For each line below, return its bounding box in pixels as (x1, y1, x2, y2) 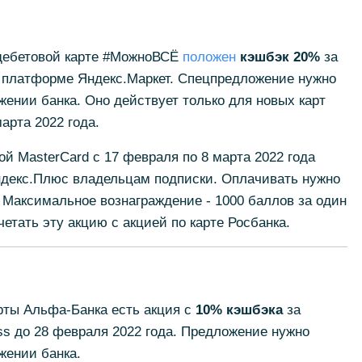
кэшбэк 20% (239, 49, 324, 65)
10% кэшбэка (195, 302, 283, 318)
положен (182, 49, 236, 65)
